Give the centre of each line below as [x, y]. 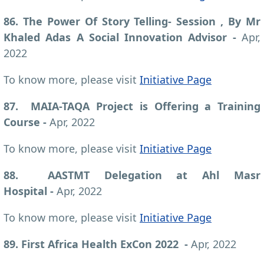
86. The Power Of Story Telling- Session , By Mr [132, 21]
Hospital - [30, 191]
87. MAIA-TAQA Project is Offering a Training [132, 106]
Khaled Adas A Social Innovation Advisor [118, 37]
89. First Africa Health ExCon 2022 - [97, 244]
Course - [27, 122]
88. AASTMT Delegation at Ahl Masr [132, 175]
